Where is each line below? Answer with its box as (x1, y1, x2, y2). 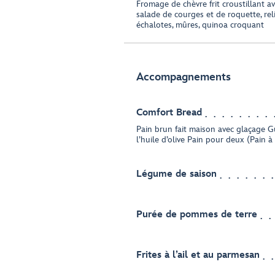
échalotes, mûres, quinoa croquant (136, 20, 264, 30)
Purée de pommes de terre (136, 209, 257, 220)
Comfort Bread (136, 107, 202, 118)
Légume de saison (136, 168, 217, 180)
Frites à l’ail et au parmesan (136, 249, 260, 261)
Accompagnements (136, 71, 231, 83)
